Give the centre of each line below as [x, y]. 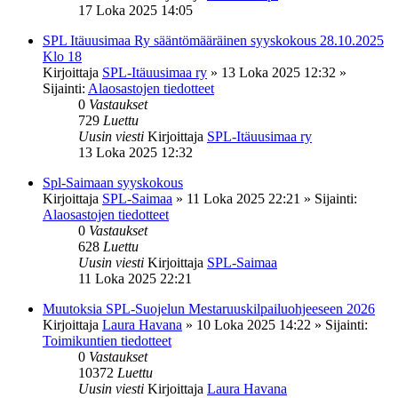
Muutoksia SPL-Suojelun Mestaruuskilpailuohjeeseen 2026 [209, 308]
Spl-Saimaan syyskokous [113, 182]
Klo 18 [62, 56]
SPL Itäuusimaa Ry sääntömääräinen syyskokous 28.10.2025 [213, 40]
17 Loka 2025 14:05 [135, 10]
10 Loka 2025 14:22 [254, 324]
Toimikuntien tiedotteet [107, 340]
